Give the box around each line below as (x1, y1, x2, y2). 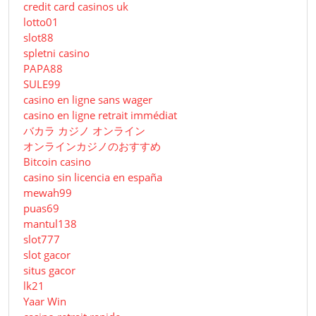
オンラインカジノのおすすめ (23, 139, 161, 154)
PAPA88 (23, 61, 63, 76)
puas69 (23, 201, 59, 216)
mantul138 (23, 217, 77, 231)
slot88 (23, 30, 54, 45)
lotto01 (23, 15, 59, 30)
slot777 (23, 232, 60, 247)
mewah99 (23, 186, 72, 200)
